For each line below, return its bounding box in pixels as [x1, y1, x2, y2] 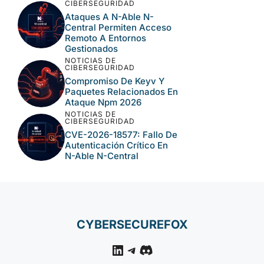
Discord [138, 240, 190, 258]
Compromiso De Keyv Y [65, 75, 164, 87]
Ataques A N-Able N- [65, 11, 154, 22]
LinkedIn [110, 240, 166, 258]
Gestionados [65, 42, 118, 54]
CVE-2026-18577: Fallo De [65, 128, 177, 140]
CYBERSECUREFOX [76, 217, 188, 232]
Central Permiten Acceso [65, 21, 171, 33]
